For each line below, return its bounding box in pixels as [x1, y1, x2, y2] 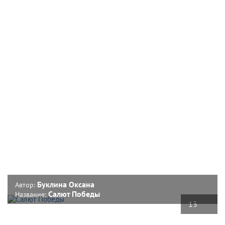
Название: [15, 189, 48, 199]
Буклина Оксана [37, 179, 94, 189]
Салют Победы [48, 188, 100, 199]
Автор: [15, 180, 37, 189]
